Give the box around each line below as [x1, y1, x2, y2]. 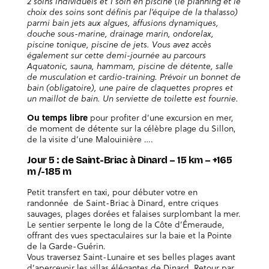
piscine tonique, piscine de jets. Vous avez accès [26, 37, 211, 50]
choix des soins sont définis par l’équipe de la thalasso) [26, 5, 238, 18]
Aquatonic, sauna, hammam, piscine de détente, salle [26, 59, 233, 72]
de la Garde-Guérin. [26, 240, 106, 253]
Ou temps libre [26, 110, 88, 124]
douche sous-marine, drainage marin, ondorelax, [26, 26, 214, 40]
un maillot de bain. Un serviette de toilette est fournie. [26, 91, 238, 104]
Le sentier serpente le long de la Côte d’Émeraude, [26, 218, 225, 231]
